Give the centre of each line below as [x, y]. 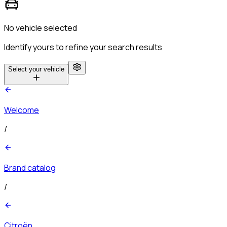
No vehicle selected [41, 28]
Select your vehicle [36, 69]
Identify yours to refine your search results [83, 47]
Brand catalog [30, 167]
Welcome [22, 110]
